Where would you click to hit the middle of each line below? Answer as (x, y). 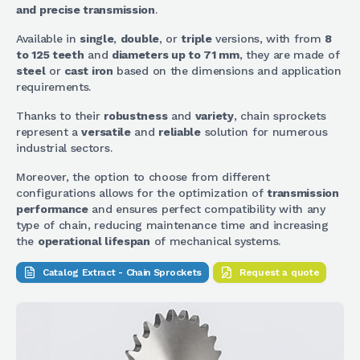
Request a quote (279, 272)
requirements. (54, 87)
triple (196, 39)
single (97, 39)
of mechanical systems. (215, 241)
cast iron (89, 71)
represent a (49, 132)
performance (52, 209)
